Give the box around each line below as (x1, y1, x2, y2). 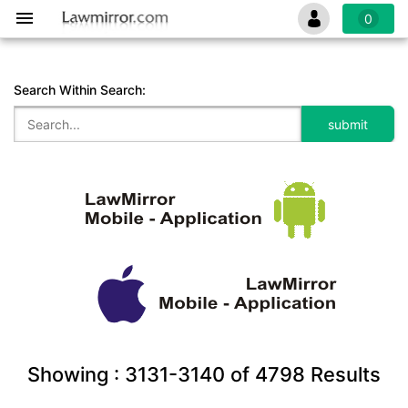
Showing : (27, 362, 125, 386)
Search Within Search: (14, 82, 146, 97)
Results (305, 362, 381, 386)
